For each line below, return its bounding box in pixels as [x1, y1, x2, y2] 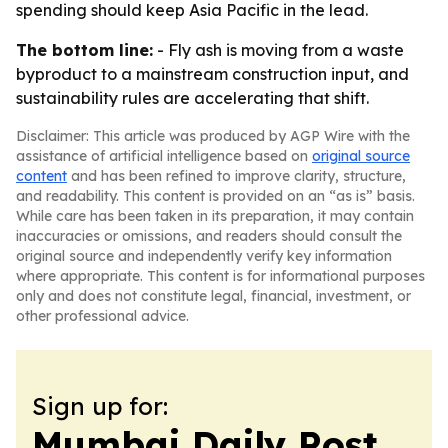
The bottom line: [16, 40, 153, 60]
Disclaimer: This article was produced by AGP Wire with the [16, 127, 410, 145]
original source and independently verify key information [16, 247, 392, 265]
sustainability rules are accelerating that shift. [16, 88, 369, 108]
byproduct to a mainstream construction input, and [16, 64, 409, 84]
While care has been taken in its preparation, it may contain [16, 207, 414, 225]
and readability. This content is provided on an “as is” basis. [16, 187, 415, 205]
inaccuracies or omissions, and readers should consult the [16, 227, 402, 245]
